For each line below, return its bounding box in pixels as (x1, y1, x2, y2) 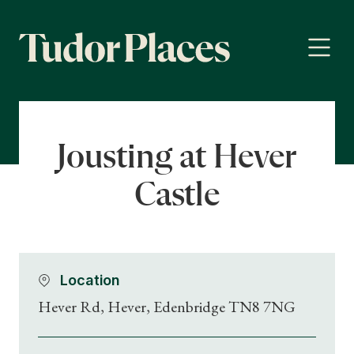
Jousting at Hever (57, 141, 297, 175)
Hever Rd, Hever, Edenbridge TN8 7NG (38, 296, 296, 317)
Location (60, 272, 121, 288)
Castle (134, 179, 220, 213)
